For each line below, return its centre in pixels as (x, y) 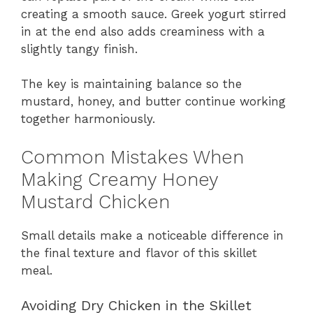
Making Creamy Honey (119, 179)
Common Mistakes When (132, 157)
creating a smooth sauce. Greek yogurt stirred (154, 14)
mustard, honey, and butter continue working (153, 102)
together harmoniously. (88, 119)
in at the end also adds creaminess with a (143, 31)
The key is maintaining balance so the (131, 84)
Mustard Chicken (95, 202)
